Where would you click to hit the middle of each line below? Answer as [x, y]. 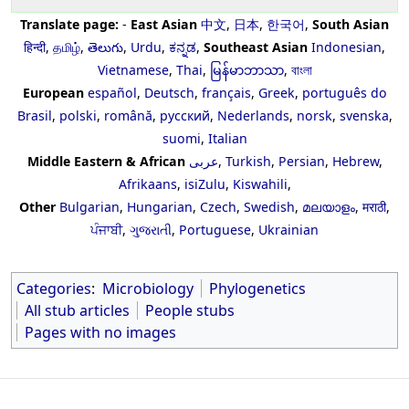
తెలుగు [105, 47]
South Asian [351, 25]
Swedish [269, 207]
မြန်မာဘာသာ [246, 70]
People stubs [190, 311]
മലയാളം [329, 207]
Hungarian [160, 207]
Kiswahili [260, 184]
